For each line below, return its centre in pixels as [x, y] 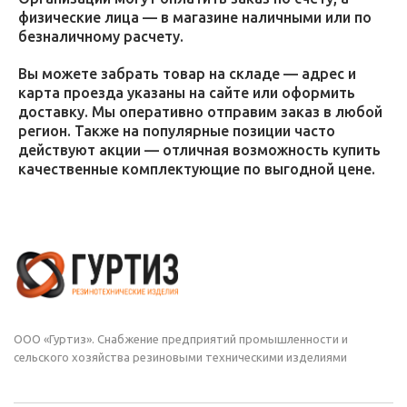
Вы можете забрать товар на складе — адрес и [187, 74]
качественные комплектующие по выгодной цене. [197, 169]
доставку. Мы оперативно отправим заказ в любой [200, 112]
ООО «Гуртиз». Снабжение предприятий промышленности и [181, 339]
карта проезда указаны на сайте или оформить [187, 93]
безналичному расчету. [101, 36]
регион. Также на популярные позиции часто [177, 131]
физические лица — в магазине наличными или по [195, 17]
